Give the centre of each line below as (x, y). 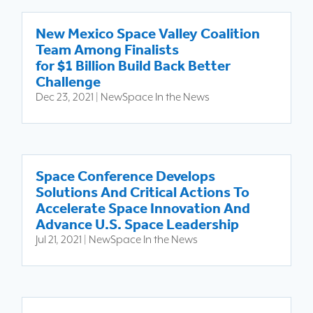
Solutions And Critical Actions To (143, 192)
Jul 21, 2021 (59, 240)
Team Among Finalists (108, 49)
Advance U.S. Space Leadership (138, 224)
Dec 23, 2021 (65, 97)
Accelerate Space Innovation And (143, 208)
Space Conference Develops (126, 176)
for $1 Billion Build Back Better (133, 65)
